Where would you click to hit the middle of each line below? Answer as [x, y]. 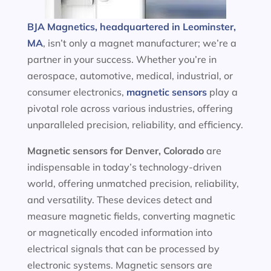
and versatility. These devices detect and [119, 200]
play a [222, 92]
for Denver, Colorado [158, 151]
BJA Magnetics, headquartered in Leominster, [131, 27]
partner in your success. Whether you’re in [122, 59]
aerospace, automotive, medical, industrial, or [130, 76]
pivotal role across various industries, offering [130, 108]
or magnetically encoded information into [119, 232]
